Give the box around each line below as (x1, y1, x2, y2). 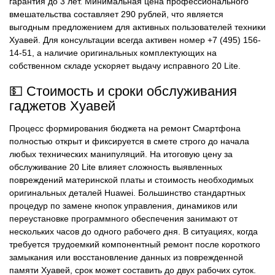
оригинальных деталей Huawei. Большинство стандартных (9, 188, 246, 198)
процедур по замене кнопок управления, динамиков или (9, 201, 238, 211)
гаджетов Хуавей (9, 98, 115, 114)
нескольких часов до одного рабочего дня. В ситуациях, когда (9, 227, 258, 237)
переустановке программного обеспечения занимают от (9, 214, 238, 224)
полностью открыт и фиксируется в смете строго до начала (9, 136, 249, 147)
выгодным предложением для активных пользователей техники (9, 22, 266, 33)
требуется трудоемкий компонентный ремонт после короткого (9, 239, 260, 250)
